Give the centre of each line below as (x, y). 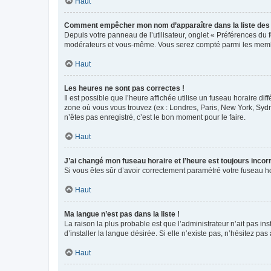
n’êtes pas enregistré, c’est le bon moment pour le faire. (155, 117)
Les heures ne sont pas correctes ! (124, 88)
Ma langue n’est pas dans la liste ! (122, 214)
